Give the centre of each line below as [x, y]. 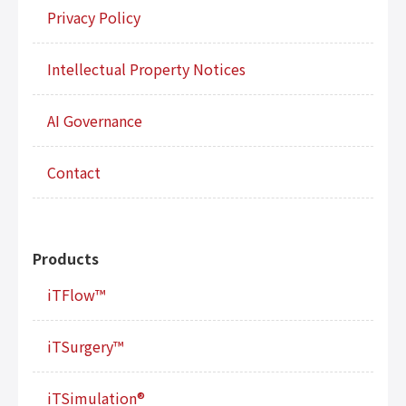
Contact [74, 172]
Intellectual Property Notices [146, 68]
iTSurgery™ [85, 346]
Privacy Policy [94, 17]
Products [66, 258]
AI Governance [95, 120]
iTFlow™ [76, 294]
